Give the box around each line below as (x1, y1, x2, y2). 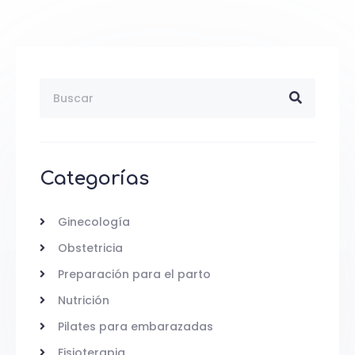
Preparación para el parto (57, 265, 211, 282)
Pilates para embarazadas (57, 318, 213, 334)
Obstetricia (57, 239, 123, 256)
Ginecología (57, 213, 130, 230)
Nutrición (57, 292, 109, 308)
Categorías (40, 167, 149, 189)
